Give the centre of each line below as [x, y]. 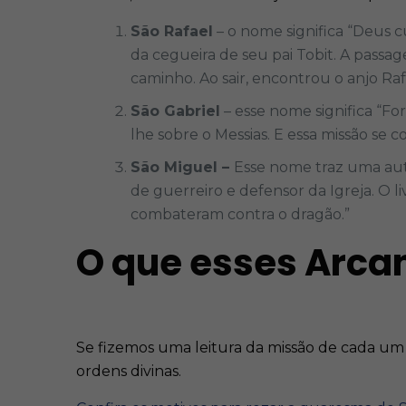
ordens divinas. [129, 371]
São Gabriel [175, 111]
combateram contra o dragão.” [242, 214]
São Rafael [172, 31]
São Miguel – [182, 167]
